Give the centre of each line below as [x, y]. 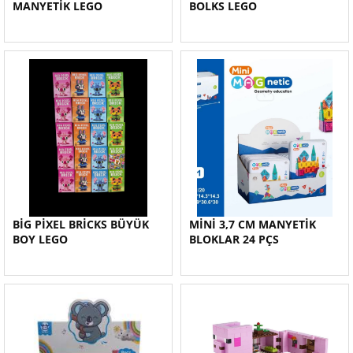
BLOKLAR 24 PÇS [234, 239]
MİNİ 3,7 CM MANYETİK [253, 224]
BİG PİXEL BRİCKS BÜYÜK [81, 224]
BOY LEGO [40, 239]
